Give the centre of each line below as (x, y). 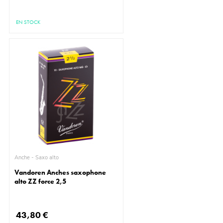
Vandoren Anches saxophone (60, 172)
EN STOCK (28, 22)
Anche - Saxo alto (47, 158)
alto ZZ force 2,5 (41, 181)
